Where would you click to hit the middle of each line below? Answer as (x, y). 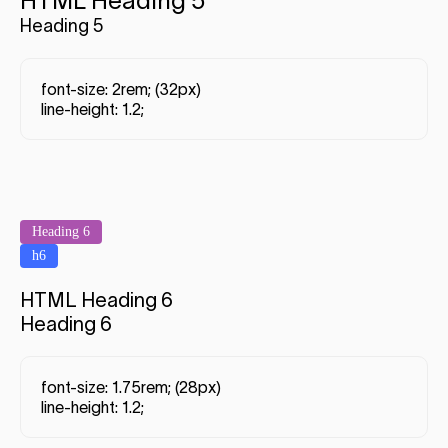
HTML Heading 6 (96, 300)
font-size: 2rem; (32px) (121, 89)
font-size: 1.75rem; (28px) (131, 387)
